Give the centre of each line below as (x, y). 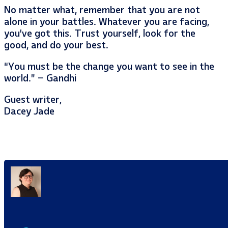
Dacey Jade (29, 111)
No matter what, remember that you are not (102, 10)
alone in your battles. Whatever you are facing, (107, 21)
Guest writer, (33, 100)
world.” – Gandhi (40, 78)
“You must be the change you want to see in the (109, 67)
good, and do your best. (56, 45)
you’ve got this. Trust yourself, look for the (100, 33)
